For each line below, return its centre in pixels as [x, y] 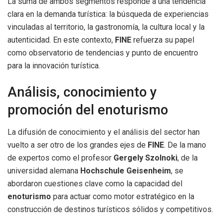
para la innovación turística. [54, 65]
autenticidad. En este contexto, [61, 40]
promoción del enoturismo [88, 110]
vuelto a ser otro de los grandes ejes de [78, 145]
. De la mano [185, 145]
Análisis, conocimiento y [82, 92]
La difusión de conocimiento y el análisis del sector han [104, 132]
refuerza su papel [163, 40]
